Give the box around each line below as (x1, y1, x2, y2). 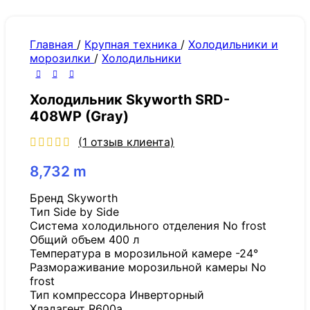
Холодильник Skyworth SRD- (30, 91, 230, 108)
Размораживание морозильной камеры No (30, 260, 266, 275)
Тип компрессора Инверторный (30, 288, 204, 302)
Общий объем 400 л (30, 232, 139, 247)
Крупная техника (84, 37, 181, 52)
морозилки (30, 51, 94, 66)
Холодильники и (188, 37, 278, 52)
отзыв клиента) (87, 134, 174, 149)
